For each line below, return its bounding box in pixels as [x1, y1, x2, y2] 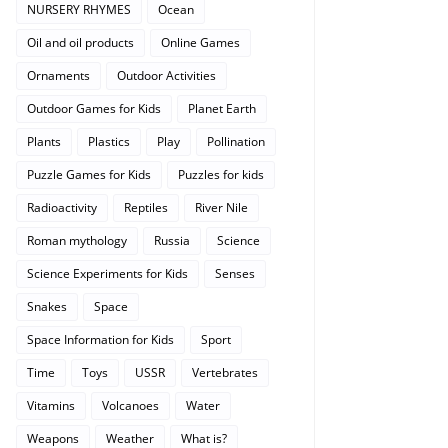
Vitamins [27, 397, 75, 414]
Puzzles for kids [178, 166, 264, 183]
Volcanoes [102, 397, 159, 414]
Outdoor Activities [117, 67, 216, 84]
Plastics [88, 133, 130, 150]
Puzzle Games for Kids [27, 166, 151, 183]
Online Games [161, 34, 240, 51]
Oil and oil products [27, 34, 134, 51]
